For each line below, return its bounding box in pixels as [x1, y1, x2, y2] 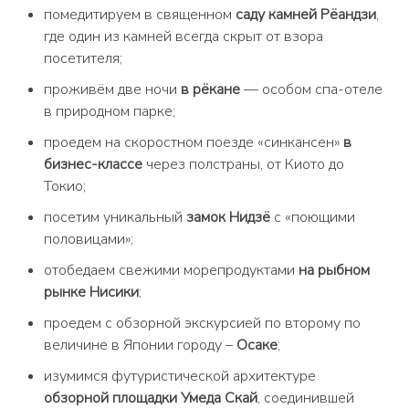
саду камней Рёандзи [236, 5, 376, 25]
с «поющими [270, 207, 355, 227]
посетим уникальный [44, 207, 186, 227]
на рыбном [299, 260, 370, 280]
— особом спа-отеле [240, 79, 383, 100]
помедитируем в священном [44, 5, 236, 25]
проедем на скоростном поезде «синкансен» [44, 132, 343, 152]
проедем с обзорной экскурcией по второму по [44, 313, 361, 333]
